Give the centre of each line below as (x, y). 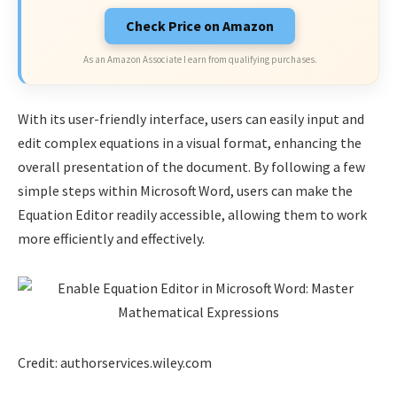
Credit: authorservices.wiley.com (115, 363)
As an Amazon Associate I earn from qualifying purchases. (200, 60)
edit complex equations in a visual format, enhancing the (190, 142)
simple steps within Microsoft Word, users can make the (185, 190)
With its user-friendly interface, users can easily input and (191, 118)
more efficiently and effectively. (111, 238)
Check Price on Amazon (200, 26)
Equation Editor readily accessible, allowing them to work (192, 214)
